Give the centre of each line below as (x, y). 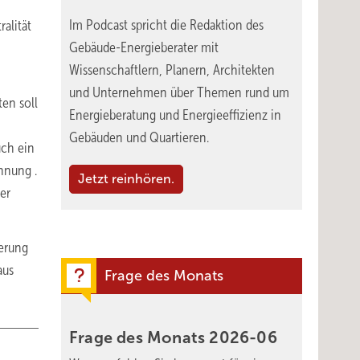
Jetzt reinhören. (126, 179)
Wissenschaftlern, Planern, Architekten (172, 70)
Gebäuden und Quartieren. (139, 137)
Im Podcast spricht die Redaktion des (166, 25)
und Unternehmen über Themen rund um (179, 92)
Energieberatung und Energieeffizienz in (175, 115)
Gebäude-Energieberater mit (144, 47)
